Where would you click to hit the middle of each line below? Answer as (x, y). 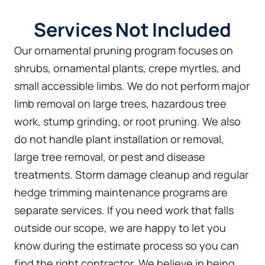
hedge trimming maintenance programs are (121, 193)
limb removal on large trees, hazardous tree (120, 104)
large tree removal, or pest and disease (110, 157)
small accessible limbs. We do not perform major (132, 86)
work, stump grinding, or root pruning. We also (127, 122)
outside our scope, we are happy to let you (120, 228)
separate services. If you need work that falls (124, 210)
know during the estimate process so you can (127, 246)
